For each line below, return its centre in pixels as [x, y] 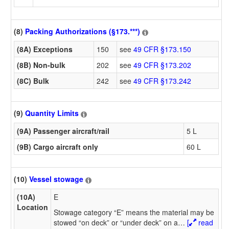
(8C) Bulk [33, 81]
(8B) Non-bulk [41, 65]
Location [32, 207]
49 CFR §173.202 [162, 65]
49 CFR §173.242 [162, 81]
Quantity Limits [52, 113]
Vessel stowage [56, 179]
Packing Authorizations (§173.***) [83, 31]
